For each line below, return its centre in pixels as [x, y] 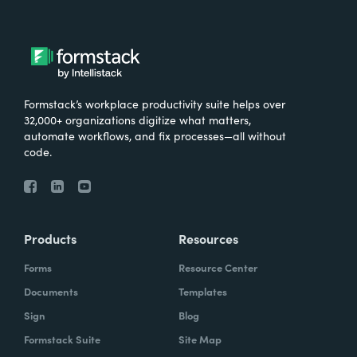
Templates [203, 291]
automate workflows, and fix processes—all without [155, 135]
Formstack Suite [62, 339]
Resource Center [218, 267]
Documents [51, 291]
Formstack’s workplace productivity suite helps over [155, 103]
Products [50, 238]
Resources [208, 238]
